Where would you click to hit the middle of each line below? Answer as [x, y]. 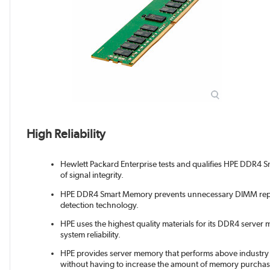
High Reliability [66, 133]
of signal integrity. [92, 175]
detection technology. [99, 205]
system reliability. [90, 234]
